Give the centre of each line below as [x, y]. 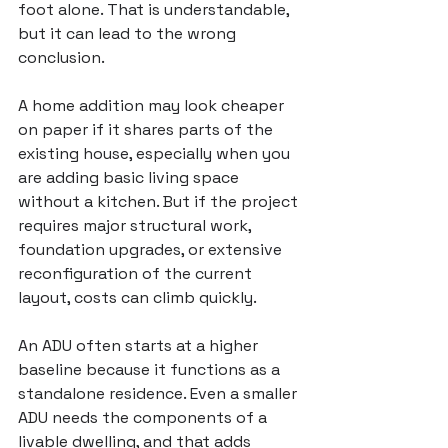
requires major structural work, [136, 225]
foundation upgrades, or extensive [152, 249]
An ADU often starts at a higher [140, 345]
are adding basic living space [130, 177]
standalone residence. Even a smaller [159, 393]
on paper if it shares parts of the [147, 129]
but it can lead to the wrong [129, 33]
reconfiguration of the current [137, 273]
